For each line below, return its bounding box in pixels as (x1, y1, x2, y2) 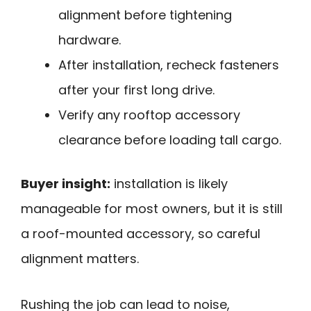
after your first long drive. (58, 81, 215, 99)
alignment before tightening (58, 6, 232, 24)
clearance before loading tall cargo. (58, 131, 281, 149)
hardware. (58, 31, 121, 49)
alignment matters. (21, 249, 139, 267)
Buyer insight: (21, 174, 110, 192)
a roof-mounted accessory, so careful (21, 224, 260, 242)
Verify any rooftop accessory (58, 106, 240, 124)
